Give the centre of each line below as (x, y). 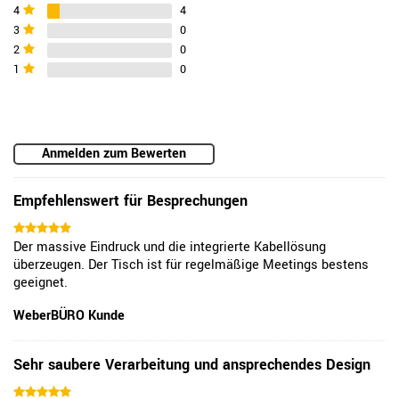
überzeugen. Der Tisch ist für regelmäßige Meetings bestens (191, 265)
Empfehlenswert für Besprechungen (130, 201)
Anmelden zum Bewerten (114, 154)
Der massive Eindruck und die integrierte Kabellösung (170, 248)
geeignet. (41, 283)
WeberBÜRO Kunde (69, 316)
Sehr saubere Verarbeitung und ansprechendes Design (192, 365)
